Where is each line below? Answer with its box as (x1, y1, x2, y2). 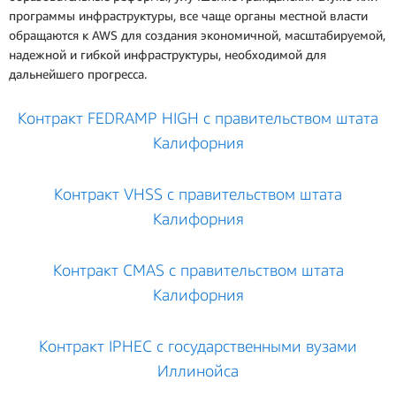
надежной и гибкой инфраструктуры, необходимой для (9, 46, 326, 62)
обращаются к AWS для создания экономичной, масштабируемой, (9, 27, 385, 42)
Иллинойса (157, 361, 239, 380)
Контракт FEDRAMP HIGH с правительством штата (18, 108, 378, 127)
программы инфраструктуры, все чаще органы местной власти (9, 7, 368, 23)
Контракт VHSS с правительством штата (54, 184, 342, 203)
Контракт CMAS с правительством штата (52, 260, 344, 279)
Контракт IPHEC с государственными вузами (39, 336, 357, 355)
